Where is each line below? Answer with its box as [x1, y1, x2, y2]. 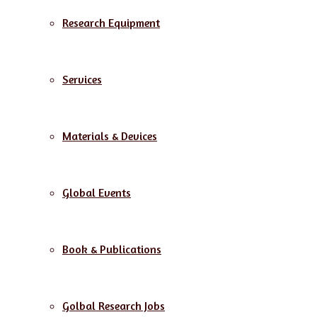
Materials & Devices [62, 129, 157, 143]
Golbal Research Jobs [62, 299, 165, 313]
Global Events [62, 185, 131, 200]
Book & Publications [62, 242, 161, 256]
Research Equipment [62, 16, 160, 30]
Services [62, 72, 102, 86]
